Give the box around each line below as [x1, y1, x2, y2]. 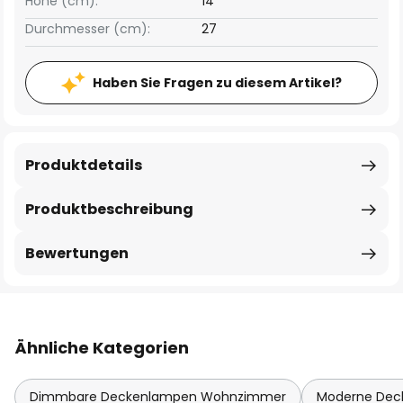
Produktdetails [25, 155, 142, 175]
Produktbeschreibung [25, 199, 193, 219]
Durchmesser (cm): [25, 20, 150, 38]
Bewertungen [25, 243, 129, 264]
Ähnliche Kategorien [14, 336, 189, 359]
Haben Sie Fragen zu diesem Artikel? [93, 74, 342, 92]
